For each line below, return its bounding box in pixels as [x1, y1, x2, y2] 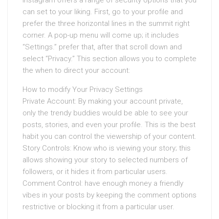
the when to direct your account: [22, 66, 130, 75]
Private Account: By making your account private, [22, 97, 183, 106]
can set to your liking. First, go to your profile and [22, 7, 183, 16]
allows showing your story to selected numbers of [22, 155, 188, 164]
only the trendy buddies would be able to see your [22, 109, 188, 117]
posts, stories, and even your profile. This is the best [22, 120, 196, 129]
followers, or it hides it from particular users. [22, 167, 168, 176]
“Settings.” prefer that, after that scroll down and [22, 43, 182, 51]
